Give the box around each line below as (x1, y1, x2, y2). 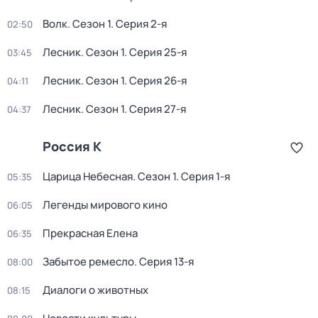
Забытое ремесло (43, 254, 134, 269)
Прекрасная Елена (43, 226, 138, 241)
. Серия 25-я (124, 45, 187, 60)
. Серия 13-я (134, 254, 194, 269)
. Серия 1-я (176, 169, 230, 184)
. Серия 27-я (124, 102, 186, 116)
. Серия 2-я (111, 16, 167, 31)
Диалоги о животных (43, 283, 148, 297)
